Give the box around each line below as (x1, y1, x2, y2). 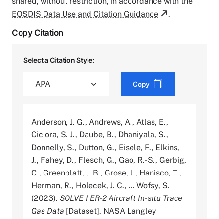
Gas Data (31, 206, 64, 216)
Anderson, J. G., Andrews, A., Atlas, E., (31, 117, 168, 127)
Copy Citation (12, 27, 63, 38)
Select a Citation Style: (23, 55, 94, 64)
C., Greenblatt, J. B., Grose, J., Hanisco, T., (31, 168, 181, 177)
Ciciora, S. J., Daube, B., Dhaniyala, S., (31, 130, 168, 139)
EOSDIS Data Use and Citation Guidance (12, 9, 158, 19)
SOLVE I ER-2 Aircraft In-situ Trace (60, 193, 182, 203)
